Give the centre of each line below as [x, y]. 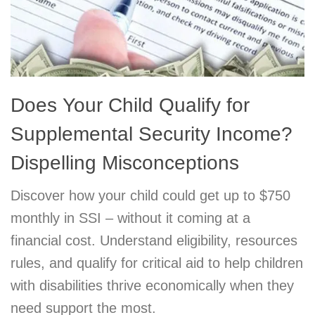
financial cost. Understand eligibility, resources [154, 240]
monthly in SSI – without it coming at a [130, 218]
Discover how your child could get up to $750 [150, 195]
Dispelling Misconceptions [125, 162]
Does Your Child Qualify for [130, 105]
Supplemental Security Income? [152, 134]
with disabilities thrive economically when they [152, 285]
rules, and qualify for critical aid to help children [157, 263]
